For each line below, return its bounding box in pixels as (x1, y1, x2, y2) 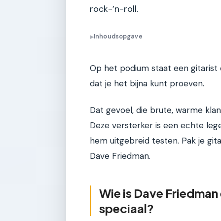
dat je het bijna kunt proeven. (90, 78, 204, 89)
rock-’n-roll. (90, 3, 138, 15)
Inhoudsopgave (94, 33, 143, 41)
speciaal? (99, 200, 154, 216)
